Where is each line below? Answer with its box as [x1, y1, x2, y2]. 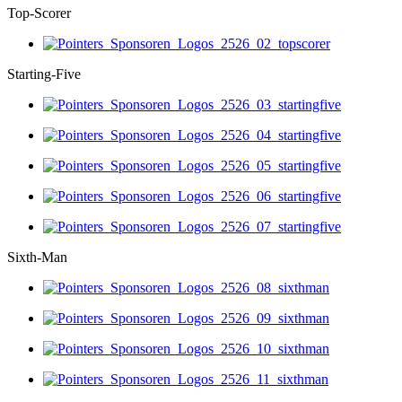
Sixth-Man [7, 249, 67, 265]
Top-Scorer [7, 4, 71, 21]
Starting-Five [7, 66, 81, 82]
